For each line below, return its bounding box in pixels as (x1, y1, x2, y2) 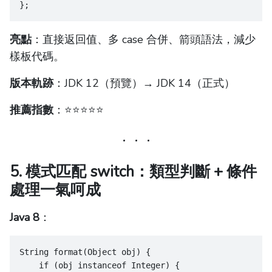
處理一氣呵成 (10, 180, 101, 201)
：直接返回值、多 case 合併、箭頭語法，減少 (32, 32, 256, 47)
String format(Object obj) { (19, 247, 151, 257)
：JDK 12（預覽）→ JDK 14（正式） (53, 76, 235, 91)
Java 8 (10, 210, 39, 225)
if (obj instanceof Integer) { (19, 260, 180, 271)
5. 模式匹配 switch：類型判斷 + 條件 (10, 161, 257, 183)
